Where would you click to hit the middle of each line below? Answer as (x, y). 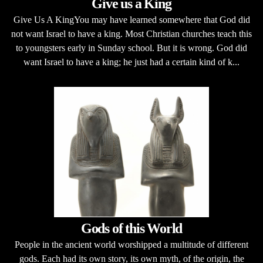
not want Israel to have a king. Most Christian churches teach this (131, 34)
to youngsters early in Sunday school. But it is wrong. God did (131, 48)
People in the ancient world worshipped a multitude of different (131, 245)
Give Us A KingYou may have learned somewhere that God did (131, 20)
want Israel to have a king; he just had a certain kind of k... (131, 62)
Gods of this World (131, 228)
